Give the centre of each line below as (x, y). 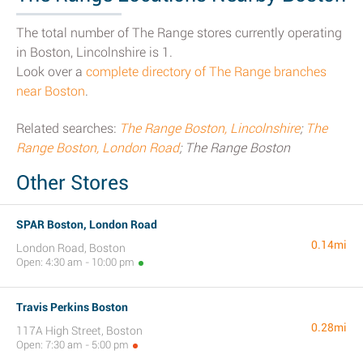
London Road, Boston (71, 248)
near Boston (51, 91)
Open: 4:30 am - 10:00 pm (75, 262)
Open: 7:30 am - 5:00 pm (73, 345)
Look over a (51, 72)
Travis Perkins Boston (72, 307)
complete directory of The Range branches (206, 72)
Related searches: (68, 128)
